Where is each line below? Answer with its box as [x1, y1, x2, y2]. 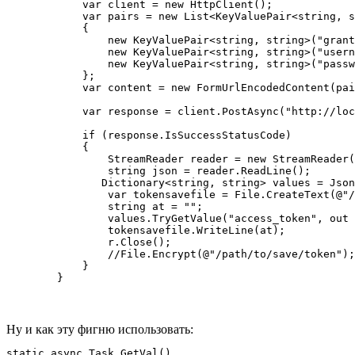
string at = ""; [6, 200, 203, 212]
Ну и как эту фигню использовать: [6, 322, 193, 336]
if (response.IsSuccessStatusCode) [6, 128, 292, 141]
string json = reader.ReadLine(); [6, 164, 311, 177]
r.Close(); [6, 235, 171, 248]
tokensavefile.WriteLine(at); [6, 223, 285, 236]
